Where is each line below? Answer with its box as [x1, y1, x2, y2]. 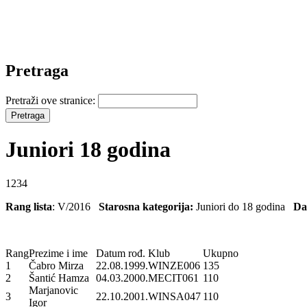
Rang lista [5, 200, 52, 212]
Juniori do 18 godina [196, 200, 293, 212]
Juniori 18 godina [5, 137, 171, 162]
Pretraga [5, 61, 69, 79]
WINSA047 [148, 290, 201, 302]
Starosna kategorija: [99, 200, 196, 212]
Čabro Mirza [29, 259, 84, 271]
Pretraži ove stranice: [5, 94, 98, 106]
